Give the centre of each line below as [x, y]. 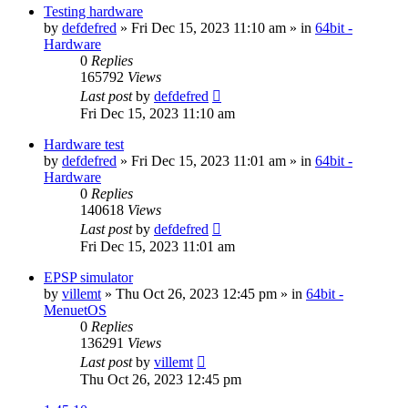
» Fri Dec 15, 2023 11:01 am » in [216, 160]
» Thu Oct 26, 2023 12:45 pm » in [204, 293]
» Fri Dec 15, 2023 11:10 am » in [216, 27]
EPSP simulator [88, 277]
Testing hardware [93, 11]
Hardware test [84, 144]
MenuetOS [75, 310]
